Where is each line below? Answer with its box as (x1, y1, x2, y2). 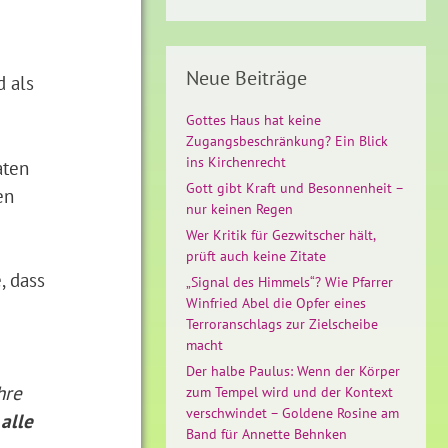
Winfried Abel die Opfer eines (186, 294, 366, 312)
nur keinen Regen (186, 200, 293, 218)
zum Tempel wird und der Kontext (186, 383, 393, 401)
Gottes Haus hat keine (186, 111, 321, 129)
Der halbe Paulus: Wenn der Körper (186, 362, 400, 380)
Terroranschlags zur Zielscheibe (186, 315, 378, 333)
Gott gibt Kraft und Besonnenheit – (186, 179, 403, 197)
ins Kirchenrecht (186, 153, 286, 171)
